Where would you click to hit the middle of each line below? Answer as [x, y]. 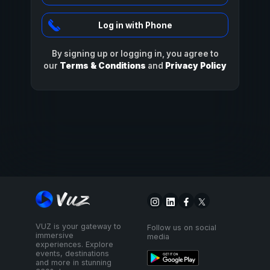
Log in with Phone [135, 25]
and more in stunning [74, 263]
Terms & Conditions [103, 65]
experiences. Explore [75, 245]
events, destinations [73, 254]
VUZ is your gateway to [79, 227]
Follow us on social [181, 228]
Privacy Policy [196, 65]
